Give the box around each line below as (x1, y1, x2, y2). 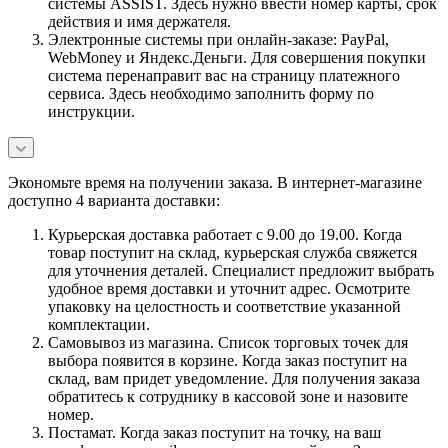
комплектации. (48, 315, 150, 333)
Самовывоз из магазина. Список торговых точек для (48, 333, 408, 351)
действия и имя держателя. (48, 12, 231, 30)
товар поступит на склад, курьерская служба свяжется (48, 243, 417, 261)
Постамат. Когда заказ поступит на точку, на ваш (48, 423, 381, 441)
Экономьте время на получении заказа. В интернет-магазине (8, 173, 422, 191)
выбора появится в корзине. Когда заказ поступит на (48, 351, 407, 369)
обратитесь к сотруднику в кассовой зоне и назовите (48, 387, 408, 405)
